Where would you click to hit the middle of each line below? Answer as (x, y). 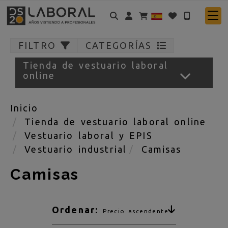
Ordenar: (77, 209)
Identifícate (162, 15)
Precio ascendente (136, 211)
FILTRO (39, 45)
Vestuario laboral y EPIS (89, 135)
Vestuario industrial (76, 149)
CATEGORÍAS (121, 45)
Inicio (24, 108)
